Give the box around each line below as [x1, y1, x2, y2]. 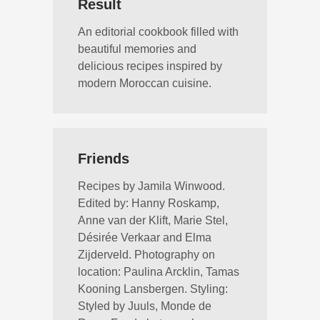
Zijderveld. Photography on [78, 249, 215, 261]
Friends [78, 151, 129, 166]
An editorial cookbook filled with [78, 26, 239, 38]
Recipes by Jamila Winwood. [78, 180, 225, 192]
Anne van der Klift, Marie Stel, [78, 214, 228, 226]
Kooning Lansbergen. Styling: [78, 283, 228, 295]
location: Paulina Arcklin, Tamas [78, 266, 239, 278]
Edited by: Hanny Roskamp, [78, 197, 219, 209]
